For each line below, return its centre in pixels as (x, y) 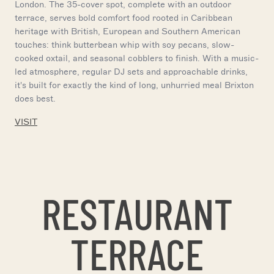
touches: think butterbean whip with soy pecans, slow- (124, 45)
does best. (35, 98)
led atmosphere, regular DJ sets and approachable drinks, (131, 72)
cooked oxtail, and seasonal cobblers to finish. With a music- (137, 58)
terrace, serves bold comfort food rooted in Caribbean (124, 18)
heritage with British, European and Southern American (128, 31)
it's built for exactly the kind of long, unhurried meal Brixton (134, 85)
